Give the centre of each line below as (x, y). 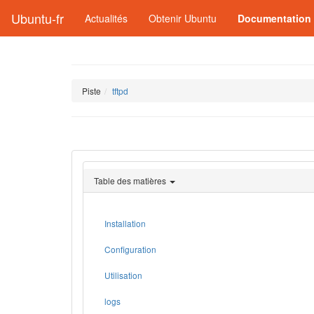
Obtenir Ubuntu (183, 18)
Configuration (130, 249)
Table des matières (130, 180)
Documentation (274, 18)
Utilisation (123, 275)
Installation (125, 223)
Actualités (106, 18)
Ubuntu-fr (37, 18)
